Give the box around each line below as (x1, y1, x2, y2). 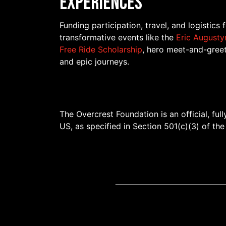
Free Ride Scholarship (60, 44, 142, 55)
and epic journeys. (60, 56, 129, 67)
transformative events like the (60, 32, 176, 43)
